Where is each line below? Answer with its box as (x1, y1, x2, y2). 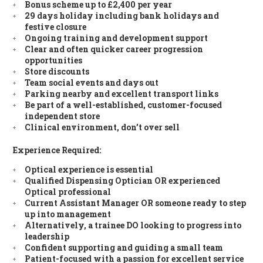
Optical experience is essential (25, 164, 154, 176)
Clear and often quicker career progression (25, 43, 204, 55)
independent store (25, 110, 100, 122)
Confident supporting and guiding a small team (25, 242, 224, 254)
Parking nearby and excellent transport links (25, 88, 219, 100)
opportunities (25, 55, 83, 66)
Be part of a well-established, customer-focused (25, 99, 222, 111)
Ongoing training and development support (25, 32, 208, 44)
